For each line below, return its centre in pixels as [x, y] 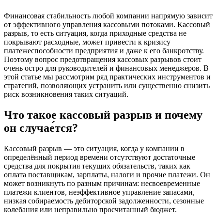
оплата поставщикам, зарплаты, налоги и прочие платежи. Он [107, 174]
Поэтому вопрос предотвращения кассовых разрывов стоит [103, 59]
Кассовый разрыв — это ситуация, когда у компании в [94, 148]
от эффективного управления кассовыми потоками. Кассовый [107, 24]
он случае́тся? [41, 128]
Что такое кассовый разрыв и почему [103, 115]
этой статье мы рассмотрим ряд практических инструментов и [107, 77]
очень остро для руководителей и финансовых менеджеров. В [106, 68]
